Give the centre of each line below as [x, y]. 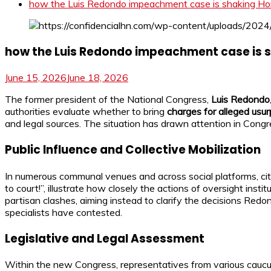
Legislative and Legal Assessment [105, 238]
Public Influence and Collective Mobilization [133, 150]
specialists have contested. [64, 212]
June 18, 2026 [97, 78]
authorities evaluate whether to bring [86, 112]
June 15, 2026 [36, 78]
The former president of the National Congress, [108, 100]
